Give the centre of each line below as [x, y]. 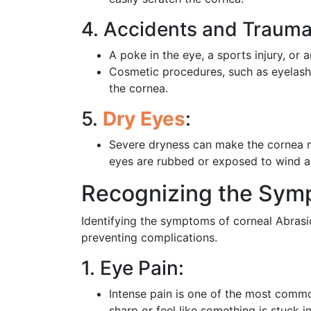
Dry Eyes [144, 118]
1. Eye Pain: [133, 268]
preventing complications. [149, 237]
